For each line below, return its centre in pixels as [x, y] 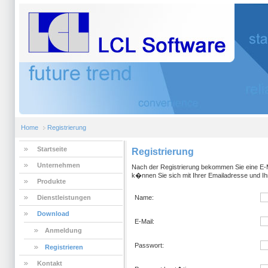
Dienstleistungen [64, 197]
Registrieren [64, 247]
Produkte [51, 181]
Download [53, 214]
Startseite [52, 149]
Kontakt [50, 263]
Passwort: [149, 245]
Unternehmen [59, 165]
